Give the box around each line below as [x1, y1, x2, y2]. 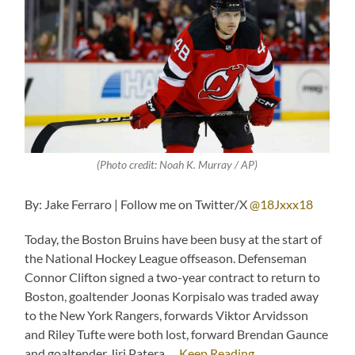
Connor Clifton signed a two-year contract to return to [25, 269, 321, 285]
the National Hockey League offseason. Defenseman [25, 250, 307, 266]
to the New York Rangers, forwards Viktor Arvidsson [25, 307, 309, 323]
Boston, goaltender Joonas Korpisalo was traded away [25, 288, 319, 304]
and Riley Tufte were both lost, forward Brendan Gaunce [25, 326, 329, 342]
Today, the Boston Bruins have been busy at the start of [25, 231, 323, 247]
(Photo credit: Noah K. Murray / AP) [97, 158, 258, 172]
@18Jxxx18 [250, 197, 314, 212]
